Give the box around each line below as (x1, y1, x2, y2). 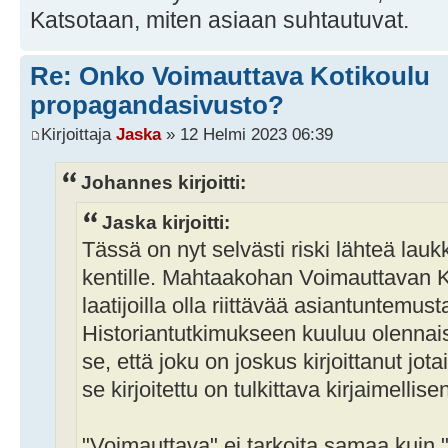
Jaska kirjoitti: (102, 210, 230, 233)
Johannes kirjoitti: (81, 170, 246, 193)
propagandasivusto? (30, 89, 284, 120)
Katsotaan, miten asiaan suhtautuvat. (30, 6, 409, 33)
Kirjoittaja (41, 124, 116, 145)
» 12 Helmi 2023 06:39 (161, 124, 333, 145)
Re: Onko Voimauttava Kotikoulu (30, 60, 430, 91)
